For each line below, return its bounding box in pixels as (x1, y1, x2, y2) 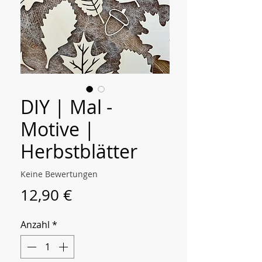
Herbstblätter (20, 138, 137, 164)
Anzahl (20, 218, 50, 231)
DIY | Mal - (20, 94, 112, 119)
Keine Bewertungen (20, 168, 98, 180)
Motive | (20, 116, 95, 142)
